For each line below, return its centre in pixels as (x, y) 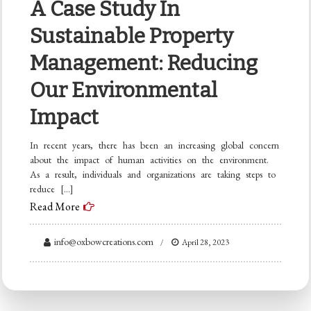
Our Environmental (124, 91)
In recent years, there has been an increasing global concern (155, 145)
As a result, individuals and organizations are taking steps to (153, 175)
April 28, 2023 (206, 243)
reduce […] (52, 189)
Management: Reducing (144, 64)
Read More (55, 207)
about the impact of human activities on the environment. (150, 160)
